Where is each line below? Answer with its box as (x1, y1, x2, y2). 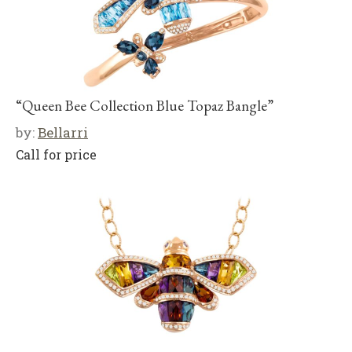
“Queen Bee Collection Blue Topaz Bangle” (16, 95, 273, 115)
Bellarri (38, 123, 88, 141)
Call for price (16, 145, 97, 163)
